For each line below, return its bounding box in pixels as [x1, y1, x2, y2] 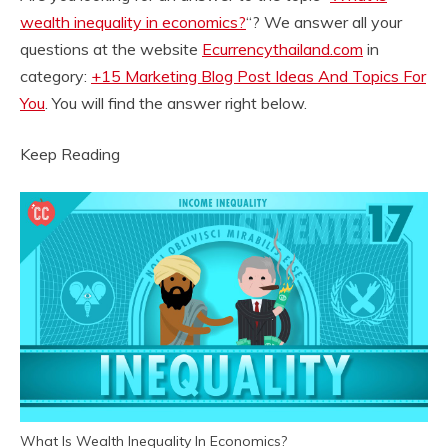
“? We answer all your [246, 12, 402, 32]
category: [20, 66, 91, 86]
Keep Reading [20, 144, 120, 164]
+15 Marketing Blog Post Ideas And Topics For [91, 66, 426, 86]
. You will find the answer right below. [45, 93, 307, 113]
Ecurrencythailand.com [202, 39, 363, 59]
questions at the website [20, 39, 202, 59]
